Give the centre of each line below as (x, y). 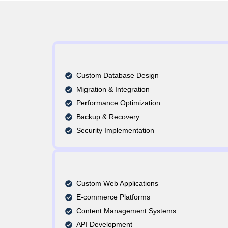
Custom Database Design (118, 75)
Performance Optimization (119, 103)
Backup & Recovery (108, 117)
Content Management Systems (126, 211)
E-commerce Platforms (113, 197)
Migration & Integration (113, 89)
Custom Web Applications (118, 183)
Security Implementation (116, 130)
